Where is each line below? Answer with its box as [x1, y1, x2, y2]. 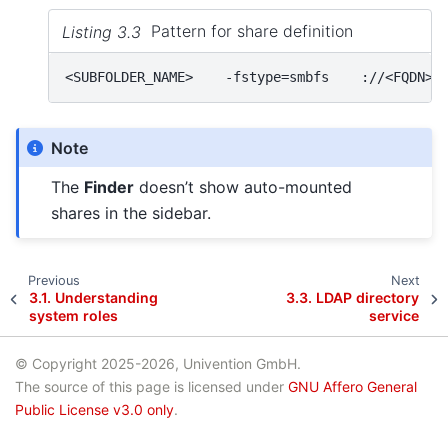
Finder [84, 176, 135, 197]
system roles [28, 307, 118, 325]
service [369, 307, 420, 325]
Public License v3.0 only [15, 400, 174, 418]
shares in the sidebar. [51, 202, 212, 223]
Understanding [54, 289, 158, 307]
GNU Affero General [288, 377, 417, 395]
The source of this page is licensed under [15, 377, 288, 395]
